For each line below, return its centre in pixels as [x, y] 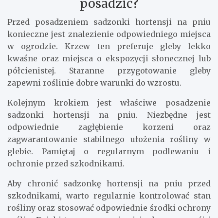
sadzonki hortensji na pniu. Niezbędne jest [109, 115]
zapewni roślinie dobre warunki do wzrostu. [94, 82]
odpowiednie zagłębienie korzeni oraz [109, 127]
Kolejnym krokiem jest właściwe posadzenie [109, 102]
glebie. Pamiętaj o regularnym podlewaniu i [109, 151]
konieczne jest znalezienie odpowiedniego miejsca [109, 34]
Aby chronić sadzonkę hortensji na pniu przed [109, 183]
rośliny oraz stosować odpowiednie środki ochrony [109, 208]
